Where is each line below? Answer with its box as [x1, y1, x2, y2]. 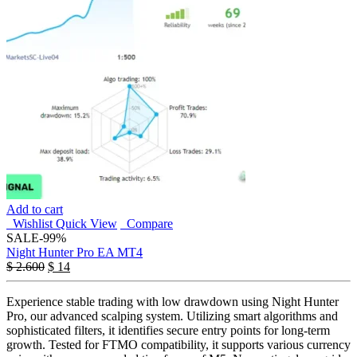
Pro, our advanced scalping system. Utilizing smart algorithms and [6, 309, 338, 324]
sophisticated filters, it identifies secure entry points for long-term [6, 324, 330, 338]
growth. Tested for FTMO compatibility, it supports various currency [6, 338, 351, 352]
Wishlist [6, 217, 53, 231]
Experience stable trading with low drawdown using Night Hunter [6, 295, 339, 309]
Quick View [56, 217, 117, 231]
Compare [120, 217, 173, 231]
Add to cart [6, 202, 63, 217]
